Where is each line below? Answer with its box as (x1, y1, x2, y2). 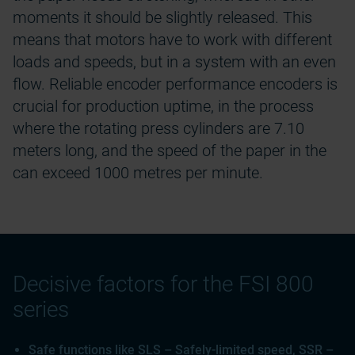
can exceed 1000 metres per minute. (13, 163, 263, 182)
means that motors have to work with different (13, 30, 332, 49)
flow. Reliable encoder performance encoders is (13, 74, 338, 94)
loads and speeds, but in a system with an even (13, 52, 336, 71)
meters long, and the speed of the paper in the (13, 141, 326, 160)
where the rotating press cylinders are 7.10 (13, 119, 304, 138)
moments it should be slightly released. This (13, 8, 312, 27)
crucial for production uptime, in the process (13, 97, 314, 116)
